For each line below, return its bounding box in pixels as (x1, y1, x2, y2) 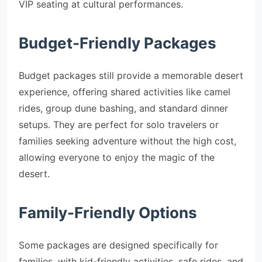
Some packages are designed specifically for (19, 239, 218, 251)
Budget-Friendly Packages (19, 34, 216, 52)
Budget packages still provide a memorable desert (19, 70, 243, 81)
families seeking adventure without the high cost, (19, 135, 236, 147)
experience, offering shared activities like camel (19, 86, 230, 98)
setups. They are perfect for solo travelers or (19, 119, 219, 130)
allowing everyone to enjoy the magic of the (19, 151, 215, 163)
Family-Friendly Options (19, 204, 197, 222)
